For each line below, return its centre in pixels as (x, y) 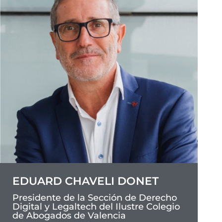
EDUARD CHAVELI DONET (85, 181)
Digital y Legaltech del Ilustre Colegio (96, 207)
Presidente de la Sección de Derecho (95, 198)
